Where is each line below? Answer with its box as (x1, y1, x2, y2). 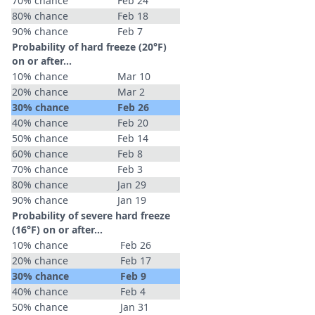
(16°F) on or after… (12, 223, 103, 236)
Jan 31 (120, 300, 149, 314)
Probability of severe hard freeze (12, 209, 170, 222)
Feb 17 (120, 254, 151, 267)
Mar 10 (117, 70, 150, 83)
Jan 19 (117, 193, 146, 207)
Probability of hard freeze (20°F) (12, 40, 167, 53)
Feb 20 (117, 116, 148, 129)
